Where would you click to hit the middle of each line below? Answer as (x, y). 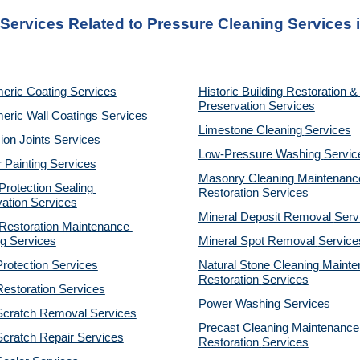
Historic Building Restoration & (278, 92)
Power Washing (241, 304)
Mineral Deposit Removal (266, 217)
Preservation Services (256, 106)
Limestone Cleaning (250, 130)
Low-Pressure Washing (261, 154)
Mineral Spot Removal (258, 241)
